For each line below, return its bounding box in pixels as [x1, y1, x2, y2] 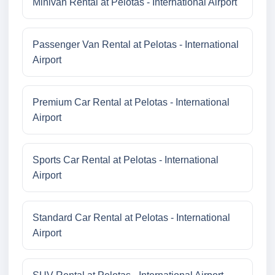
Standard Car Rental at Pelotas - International [33, 212, 230, 223]
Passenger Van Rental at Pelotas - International [33, 39, 239, 50]
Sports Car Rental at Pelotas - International [33, 155, 219, 166]
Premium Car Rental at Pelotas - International [33, 97, 230, 108]
